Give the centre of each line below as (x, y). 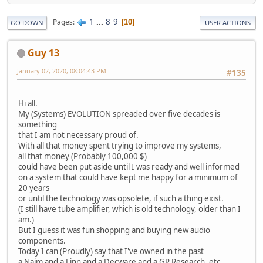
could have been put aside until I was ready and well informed (129, 166)
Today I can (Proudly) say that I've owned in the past (111, 251)
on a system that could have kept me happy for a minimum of (128, 177)
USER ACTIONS (228, 22)
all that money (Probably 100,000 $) (82, 156)
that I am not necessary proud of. (78, 135)
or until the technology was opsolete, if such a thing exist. (121, 198)
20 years (34, 188)
